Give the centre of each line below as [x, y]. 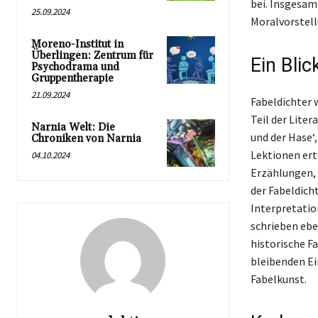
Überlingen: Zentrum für [92, 55]
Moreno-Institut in [77, 44]
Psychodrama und [75, 67]
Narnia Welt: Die [73, 127]
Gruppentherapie [72, 78]
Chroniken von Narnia [86, 138]
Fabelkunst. [278, 279]
